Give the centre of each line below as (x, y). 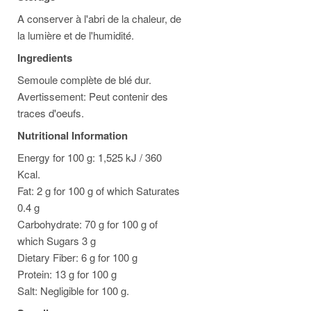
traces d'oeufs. (51, 113)
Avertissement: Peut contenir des (93, 96)
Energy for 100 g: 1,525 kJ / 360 (90, 157)
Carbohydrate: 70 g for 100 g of (87, 224)
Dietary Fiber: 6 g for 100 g (77, 257)
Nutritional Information (73, 135)
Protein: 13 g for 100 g (67, 274)
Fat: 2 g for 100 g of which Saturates (99, 191)
